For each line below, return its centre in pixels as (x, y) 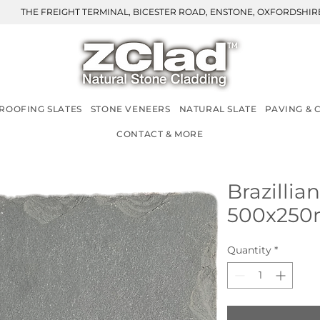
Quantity (249, 250)
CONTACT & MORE (160, 134)
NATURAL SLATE (218, 109)
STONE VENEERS (130, 109)
